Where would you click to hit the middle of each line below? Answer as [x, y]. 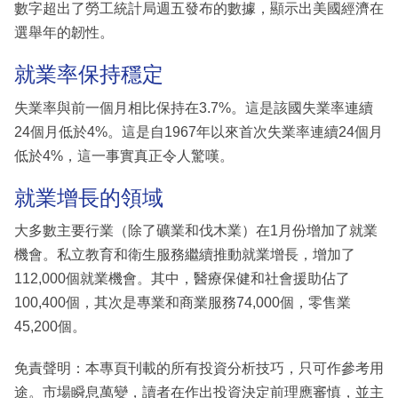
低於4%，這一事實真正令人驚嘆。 [124, 155]
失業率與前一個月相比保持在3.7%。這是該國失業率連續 [194, 107]
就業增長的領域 [89, 197]
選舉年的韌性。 [64, 33]
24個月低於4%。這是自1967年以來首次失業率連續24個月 [199, 131]
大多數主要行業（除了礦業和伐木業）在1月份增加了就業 [196, 231]
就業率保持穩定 [89, 75]
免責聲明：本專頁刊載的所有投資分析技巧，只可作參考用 [199, 369]
